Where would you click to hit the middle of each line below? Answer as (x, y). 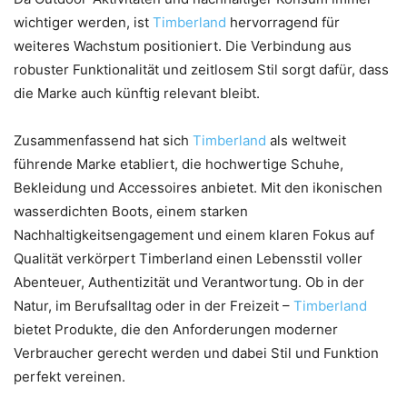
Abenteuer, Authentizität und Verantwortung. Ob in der (189, 282)
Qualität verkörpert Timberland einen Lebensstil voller (188, 258)
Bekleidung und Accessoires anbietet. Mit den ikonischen (198, 187)
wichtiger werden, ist (83, 22)
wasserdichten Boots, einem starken (131, 211)
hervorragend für (285, 22)
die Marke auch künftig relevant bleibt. (137, 93)
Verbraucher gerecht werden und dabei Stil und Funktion (196, 352)
